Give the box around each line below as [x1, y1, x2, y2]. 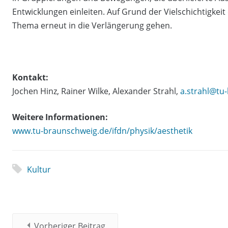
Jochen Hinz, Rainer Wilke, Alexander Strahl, [12, 85, 180, 97]
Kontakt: [12, 71, 48, 83]
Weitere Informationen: [12, 111, 108, 123]
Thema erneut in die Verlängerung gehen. [12, 19, 172, 31]
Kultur [26, 163, 51, 175]
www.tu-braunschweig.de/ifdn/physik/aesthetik [12, 125, 192, 136]
